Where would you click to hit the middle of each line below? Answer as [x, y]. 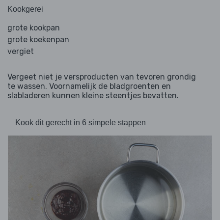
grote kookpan [34, 28]
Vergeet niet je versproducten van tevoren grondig [102, 77]
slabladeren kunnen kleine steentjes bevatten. [93, 96]
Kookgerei [25, 9]
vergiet [21, 52]
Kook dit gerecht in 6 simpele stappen [81, 123]
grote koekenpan [38, 40]
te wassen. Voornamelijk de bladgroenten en [89, 86]
